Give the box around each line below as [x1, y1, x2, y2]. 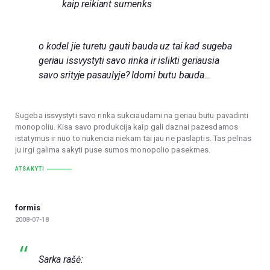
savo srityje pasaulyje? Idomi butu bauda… [39, 69, 210, 81]
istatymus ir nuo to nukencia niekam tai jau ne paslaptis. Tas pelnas [15, 134, 251, 143]
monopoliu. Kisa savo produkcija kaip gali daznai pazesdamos [15, 122, 238, 132]
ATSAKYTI [15, 166, 45, 172]
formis [15, 202, 40, 212]
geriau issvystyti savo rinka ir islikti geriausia [39, 54, 219, 66]
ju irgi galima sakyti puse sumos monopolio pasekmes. [15, 145, 211, 155]
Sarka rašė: [39, 254, 83, 266]
